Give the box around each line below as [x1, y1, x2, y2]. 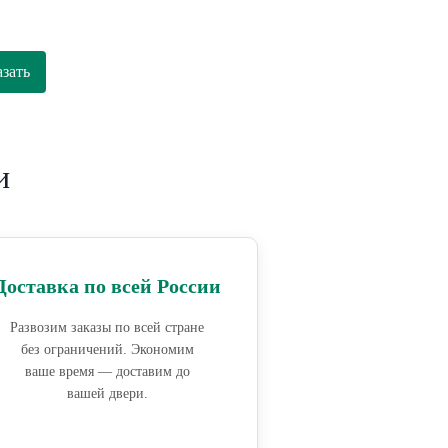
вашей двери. [66, 386, 148, 402]
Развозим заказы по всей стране [10, 320, 205, 336]
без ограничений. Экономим [20, 342, 194, 358]
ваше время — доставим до [24, 364, 190, 380]
